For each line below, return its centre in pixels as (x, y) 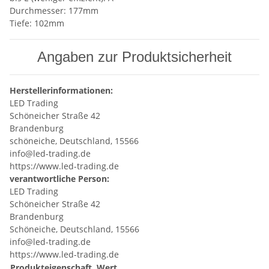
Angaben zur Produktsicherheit (134, 57)
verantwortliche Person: (59, 179)
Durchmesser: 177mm (54, 11)
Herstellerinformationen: (61, 91)
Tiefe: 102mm (37, 23)
